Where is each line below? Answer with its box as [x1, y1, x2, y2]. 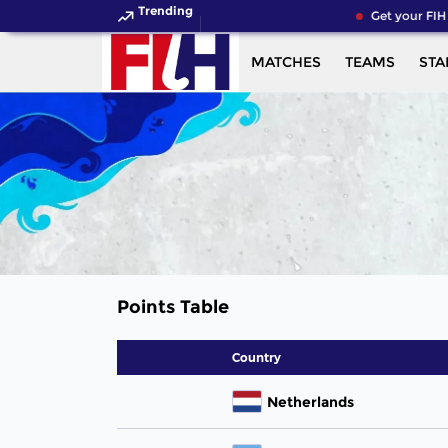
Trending [138, 3, 193, 18]
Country [232, 349, 281, 365]
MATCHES [250, 53, 321, 71]
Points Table [117, 296, 229, 319]
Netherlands [267, 392, 354, 411]
